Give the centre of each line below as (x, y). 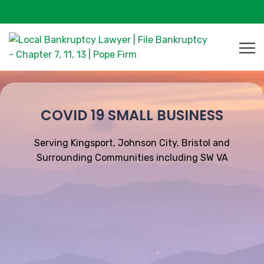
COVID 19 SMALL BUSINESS (132, 115)
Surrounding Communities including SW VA (132, 158)
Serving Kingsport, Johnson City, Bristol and (132, 143)
